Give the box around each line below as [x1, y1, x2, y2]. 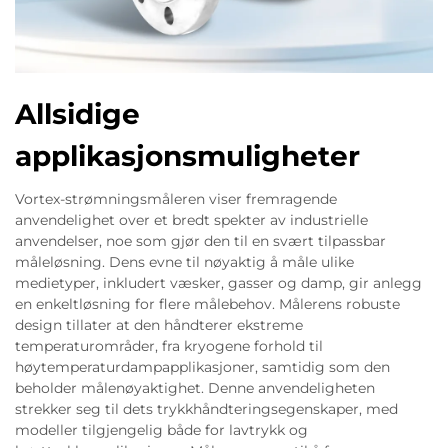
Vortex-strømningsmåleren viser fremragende [15, 190, 337, 208]
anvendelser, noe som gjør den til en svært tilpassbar [15, 232, 386, 250]
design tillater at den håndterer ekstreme [15, 316, 303, 334]
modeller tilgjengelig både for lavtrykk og [15, 421, 308, 439]
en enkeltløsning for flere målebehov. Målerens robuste [15, 295, 400, 313]
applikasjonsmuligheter [15, 139, 360, 173]
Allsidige [15, 97, 140, 131]
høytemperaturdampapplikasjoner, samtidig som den [15, 358, 390, 376]
